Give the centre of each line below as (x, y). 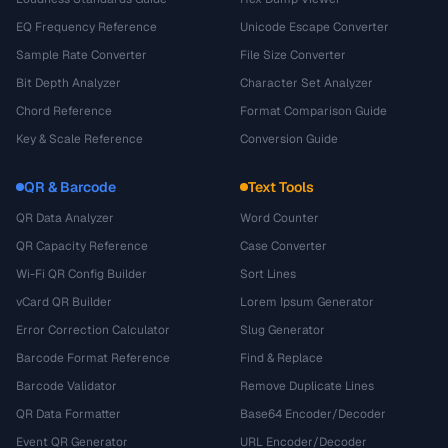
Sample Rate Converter (81, 55)
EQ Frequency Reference (86, 27)
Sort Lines (268, 274)
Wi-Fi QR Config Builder (81, 274)
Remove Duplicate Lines (307, 386)
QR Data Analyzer (65, 218)
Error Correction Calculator (93, 330)
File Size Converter (293, 55)
